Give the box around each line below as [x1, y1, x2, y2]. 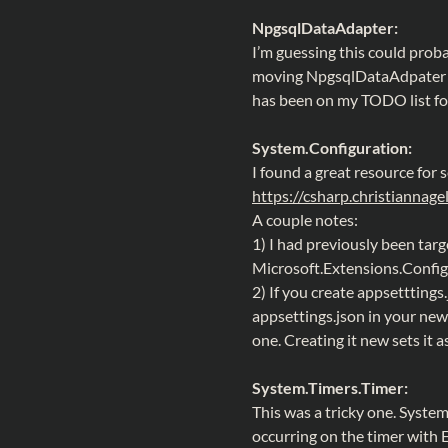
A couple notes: [252, 210, 358, 229]
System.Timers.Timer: [252, 378, 408, 397]
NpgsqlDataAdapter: [252, 18, 398, 37]
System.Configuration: [252, 138, 412, 157]
